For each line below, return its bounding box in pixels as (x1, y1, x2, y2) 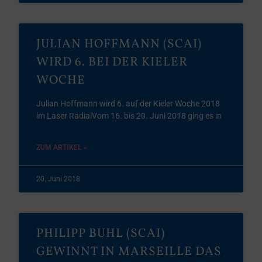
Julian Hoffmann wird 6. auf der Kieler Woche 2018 (36, 99, 220, 108)
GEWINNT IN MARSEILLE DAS (36, 243, 222, 260)
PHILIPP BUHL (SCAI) (36, 225, 166, 242)
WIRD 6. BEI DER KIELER (36, 54, 188, 71)
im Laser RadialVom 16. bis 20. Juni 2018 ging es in (36, 111, 222, 120)
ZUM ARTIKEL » (36, 143, 88, 151)
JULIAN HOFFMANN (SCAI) (36, 36, 202, 53)
